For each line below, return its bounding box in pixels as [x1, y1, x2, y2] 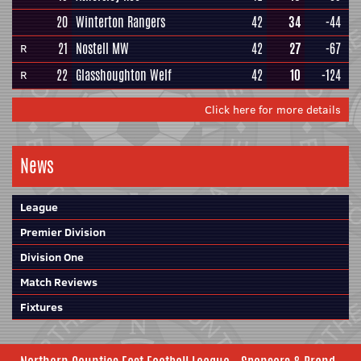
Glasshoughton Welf [76, 66, 172, 85]
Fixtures [20, 299, 63, 315]
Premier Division [20, 224, 106, 240]
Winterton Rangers [76, 13, 165, 31]
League [20, 199, 58, 215]
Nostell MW [76, 39, 129, 58]
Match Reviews [20, 274, 98, 290]
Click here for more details [205, 102, 341, 118]
